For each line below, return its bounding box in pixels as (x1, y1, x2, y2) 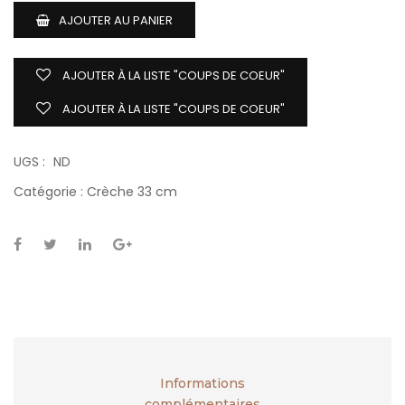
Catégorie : (14, 182, 87, 201)
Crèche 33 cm (87, 182, 177, 201)
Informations (160, 374, 245, 391)
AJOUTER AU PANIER (59, 11, 173, 29)
